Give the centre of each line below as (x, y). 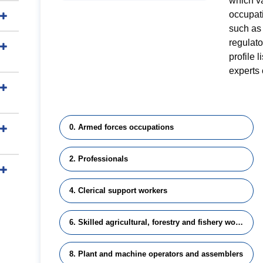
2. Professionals (99, 159)
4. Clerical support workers (118, 190)
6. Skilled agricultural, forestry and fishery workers (239, 222)
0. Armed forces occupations (122, 127)
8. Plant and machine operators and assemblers (156, 254)
